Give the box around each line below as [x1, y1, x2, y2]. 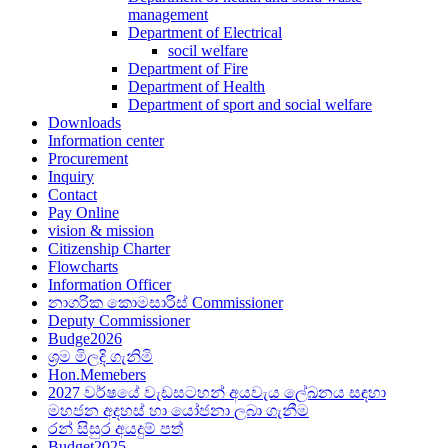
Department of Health [128, 78, 265, 95]
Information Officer [48, 276, 171, 293]
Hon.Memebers [48, 366, 146, 383]
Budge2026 [48, 330, 122, 347]
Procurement [48, 150, 128, 167]
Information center [48, 132, 164, 149]
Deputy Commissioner [48, 312, 190, 329]
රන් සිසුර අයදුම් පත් [48, 420, 183, 437]
